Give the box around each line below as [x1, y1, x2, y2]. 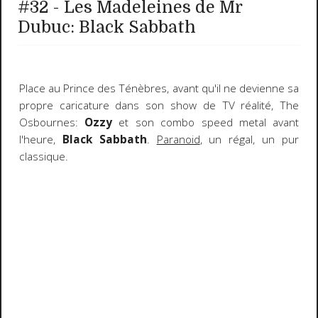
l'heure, [18, 132, 62, 148]
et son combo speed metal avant [112, 115, 300, 131]
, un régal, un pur [199, 132, 300, 148]
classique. [18, 149, 68, 165]
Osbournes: [18, 115, 85, 131]
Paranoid [156, 132, 200, 148]
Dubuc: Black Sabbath [18, 18, 197, 38]
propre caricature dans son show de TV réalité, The [18, 98, 300, 114]
